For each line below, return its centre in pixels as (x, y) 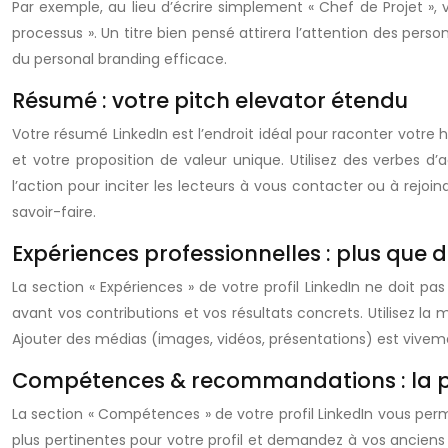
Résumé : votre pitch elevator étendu (210, 100)
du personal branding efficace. (119, 59)
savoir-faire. (54, 212)
